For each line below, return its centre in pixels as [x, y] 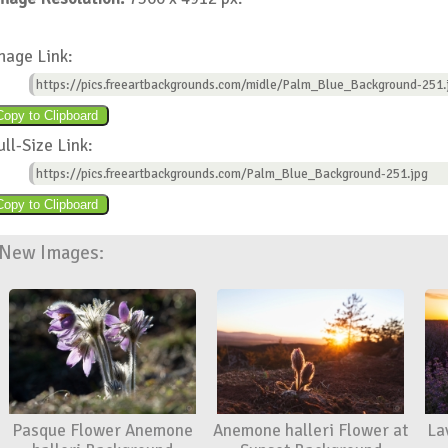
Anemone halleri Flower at [311, 430]
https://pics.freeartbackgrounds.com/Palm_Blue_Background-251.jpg [231, 173]
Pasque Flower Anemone [102, 430]
